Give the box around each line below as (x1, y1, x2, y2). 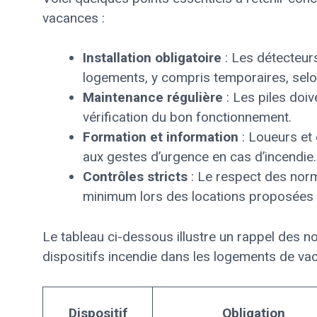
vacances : (42, 9, 105, 26)
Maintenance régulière (83, 89, 223, 105)
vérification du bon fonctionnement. (83, 109, 292, 125)
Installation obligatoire (83, 50, 221, 66)
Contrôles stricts (83, 168, 188, 185)
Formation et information (83, 129, 238, 145)
